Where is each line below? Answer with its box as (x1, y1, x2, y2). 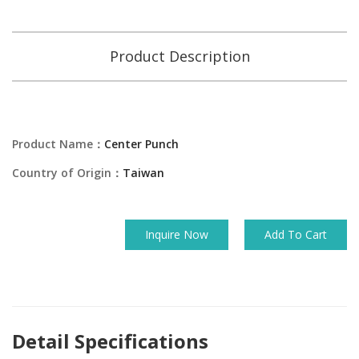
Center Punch (104, 136, 179, 151)
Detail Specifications (12, 328, 208, 354)
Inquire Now (145, 227, 208, 242)
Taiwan (123, 165, 164, 180)
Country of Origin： (12, 165, 123, 180)
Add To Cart (264, 227, 327, 242)
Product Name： (12, 136, 104, 151)
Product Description (109, 46, 250, 66)
